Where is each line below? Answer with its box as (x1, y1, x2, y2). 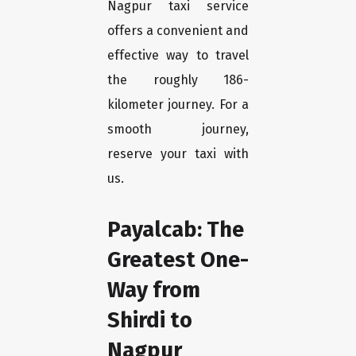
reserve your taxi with (107, 146, 249, 162)
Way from (107, 277, 200, 304)
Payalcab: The (107, 216, 244, 243)
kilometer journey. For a (107, 97, 249, 113)
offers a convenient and (107, 23, 249, 39)
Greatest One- (107, 246, 249, 273)
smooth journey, (107, 122, 249, 137)
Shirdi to (107, 307, 192, 334)
